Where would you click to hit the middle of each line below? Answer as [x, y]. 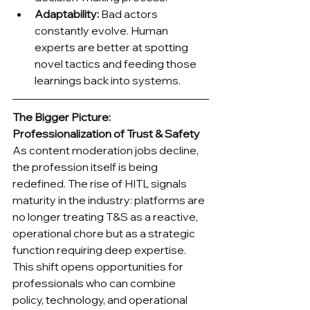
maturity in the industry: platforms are [110, 200]
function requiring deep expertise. [100, 250]
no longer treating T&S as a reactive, [106, 217]
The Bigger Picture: [63, 117]
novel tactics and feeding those [117, 64]
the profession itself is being [86, 167]
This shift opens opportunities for [99, 267]
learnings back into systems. [108, 81]
